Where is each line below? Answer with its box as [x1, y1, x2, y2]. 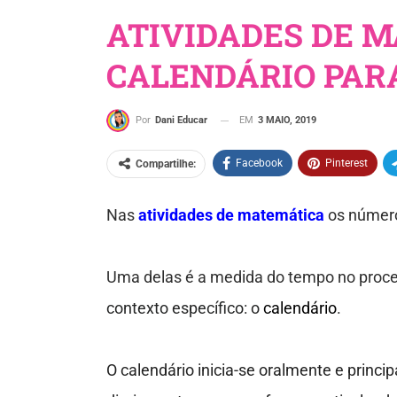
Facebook [235, 157, 283, 170]
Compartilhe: [135, 158, 196, 171]
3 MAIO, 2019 [257, 114, 316, 126]
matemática [237, 206, 324, 225]
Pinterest [324, 157, 368, 170]
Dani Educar [154, 114, 207, 127]
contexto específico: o [105, 299, 263, 318]
